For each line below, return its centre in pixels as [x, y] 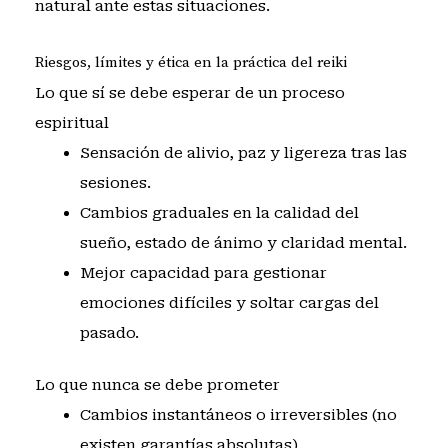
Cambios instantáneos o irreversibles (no [238, 415]
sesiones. [115, 182]
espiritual [71, 122]
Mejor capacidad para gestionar [203, 272]
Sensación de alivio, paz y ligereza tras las [243, 152]
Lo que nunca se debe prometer [157, 385]
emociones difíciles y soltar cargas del [229, 302]
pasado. [109, 332]
